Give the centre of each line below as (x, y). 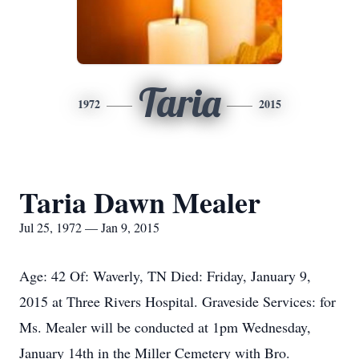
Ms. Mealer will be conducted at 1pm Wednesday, (165, 327)
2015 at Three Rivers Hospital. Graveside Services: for (177, 301)
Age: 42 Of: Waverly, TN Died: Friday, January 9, (165, 276)
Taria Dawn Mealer (140, 202)
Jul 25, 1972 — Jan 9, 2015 (89, 227)
